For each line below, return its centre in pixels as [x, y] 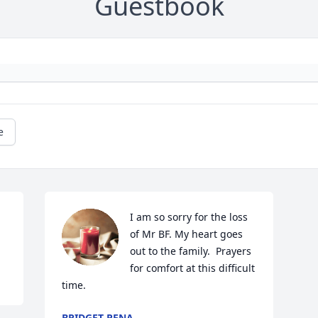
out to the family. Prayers [191, 251]
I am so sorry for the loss [189, 217]
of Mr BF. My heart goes [187, 234]
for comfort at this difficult [193, 268]
